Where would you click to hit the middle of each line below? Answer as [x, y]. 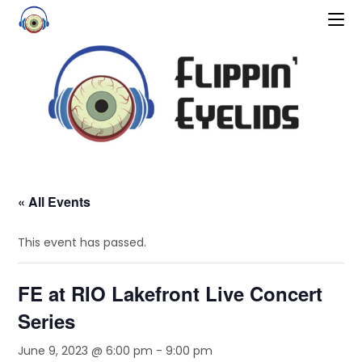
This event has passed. [82, 242]
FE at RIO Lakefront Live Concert [170, 293]
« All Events [55, 202]
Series [47, 321]
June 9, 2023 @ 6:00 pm [86, 351]
